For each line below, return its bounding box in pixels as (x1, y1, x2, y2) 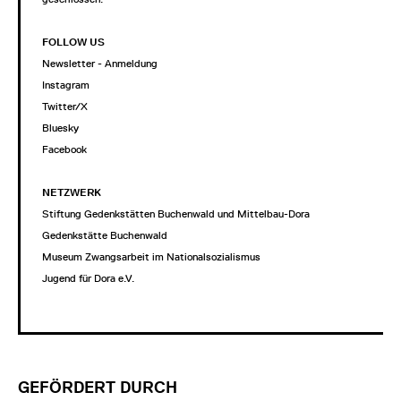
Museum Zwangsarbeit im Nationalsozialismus (42, 250, 260, 263)
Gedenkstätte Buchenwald (42, 228, 167, 242)
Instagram (42, 78, 90, 91)
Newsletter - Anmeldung (42, 56, 158, 70)
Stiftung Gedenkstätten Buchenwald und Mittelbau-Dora (42, 207, 310, 220)
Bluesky (42, 121, 79, 134)
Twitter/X (42, 99, 88, 113)
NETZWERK (42, 185, 101, 199)
